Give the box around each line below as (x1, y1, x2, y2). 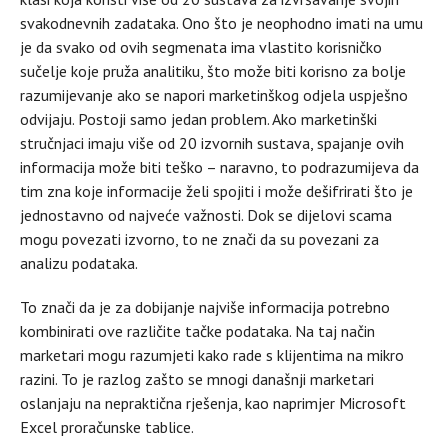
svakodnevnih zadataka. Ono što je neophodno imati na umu (20, 12, 423, 33)
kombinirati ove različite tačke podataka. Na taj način (20, 320, 375, 341)
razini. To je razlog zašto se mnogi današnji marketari (20, 368, 374, 389)
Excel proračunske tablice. (20, 416, 194, 437)
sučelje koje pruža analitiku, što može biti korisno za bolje (20, 60, 406, 81)
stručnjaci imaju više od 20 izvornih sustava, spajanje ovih (20, 132, 404, 153)
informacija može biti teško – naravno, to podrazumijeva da (20, 156, 419, 177)
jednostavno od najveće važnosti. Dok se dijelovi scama (20, 204, 392, 225)
